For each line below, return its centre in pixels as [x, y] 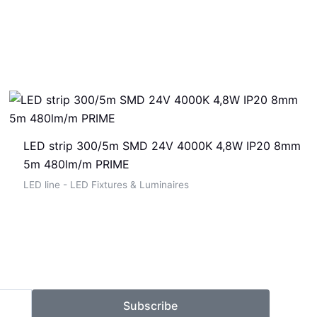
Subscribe [151, 306]
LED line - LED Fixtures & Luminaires [106, 184]
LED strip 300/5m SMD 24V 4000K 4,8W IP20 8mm [162, 145]
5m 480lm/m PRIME [76, 164]
